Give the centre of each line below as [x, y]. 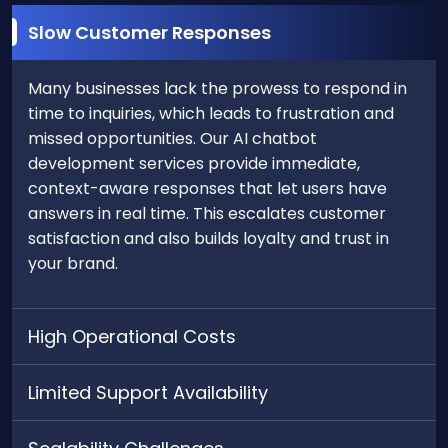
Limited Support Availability [148, 392]
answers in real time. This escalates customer [207, 213]
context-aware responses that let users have [207, 188]
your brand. [73, 263]
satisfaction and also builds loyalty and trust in [208, 238]
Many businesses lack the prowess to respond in [217, 88]
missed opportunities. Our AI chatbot [172, 138]
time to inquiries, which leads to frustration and [211, 113]
